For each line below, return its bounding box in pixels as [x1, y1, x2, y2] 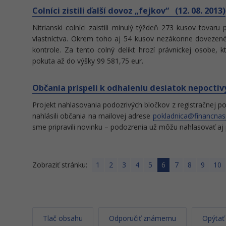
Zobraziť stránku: [32, 160, 91, 169]
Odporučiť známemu [109, 213, 176, 223]
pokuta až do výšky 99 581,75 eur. [32, 56, 145, 66]
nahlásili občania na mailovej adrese [32, 111, 153, 121]
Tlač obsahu [43, 213, 83, 223]
